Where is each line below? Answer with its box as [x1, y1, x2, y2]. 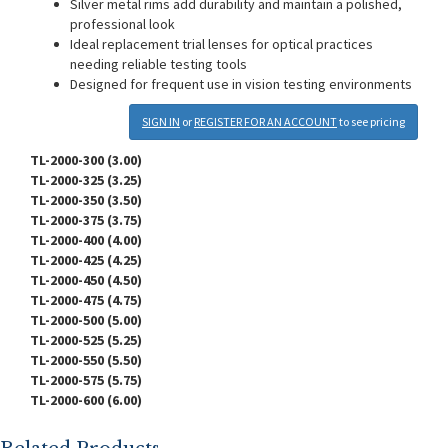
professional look [70, 15, 175, 33]
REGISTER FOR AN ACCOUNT [194, 114, 337, 129]
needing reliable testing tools [70, 55, 247, 73]
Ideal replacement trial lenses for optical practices [70, 35, 373, 53]
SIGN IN [142, 114, 180, 129]
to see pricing [339, 114, 405, 129]
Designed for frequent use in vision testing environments [70, 75, 412, 93]
